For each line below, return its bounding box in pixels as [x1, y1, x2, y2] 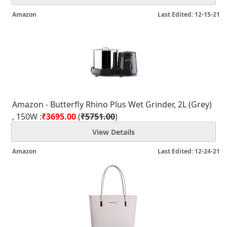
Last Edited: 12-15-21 [158, 10, 220, 19]
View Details [92, 127, 135, 137]
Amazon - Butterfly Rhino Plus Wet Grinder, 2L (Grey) [12, 99, 212, 110]
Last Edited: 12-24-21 [158, 147, 220, 156]
